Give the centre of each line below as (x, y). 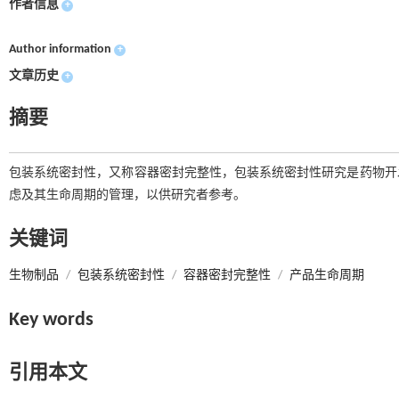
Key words (51, 320)
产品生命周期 (327, 276)
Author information (60, 49)
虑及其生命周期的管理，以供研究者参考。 (127, 195)
